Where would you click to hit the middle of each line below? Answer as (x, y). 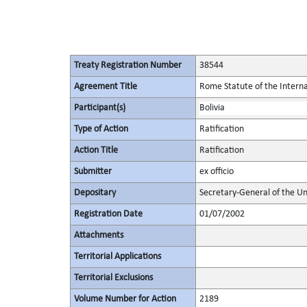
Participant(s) (99, 108)
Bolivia (212, 108)
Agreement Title (105, 87)
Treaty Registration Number (127, 65)
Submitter (93, 172)
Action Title (96, 150)
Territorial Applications (117, 257)
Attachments (98, 235)
